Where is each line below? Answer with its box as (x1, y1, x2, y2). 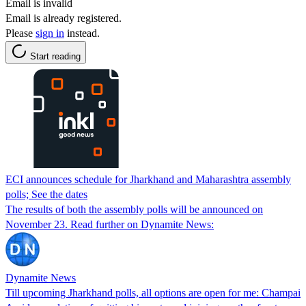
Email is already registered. (5, 12, 122, 24)
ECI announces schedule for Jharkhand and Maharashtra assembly (5, 173, 291, 185)
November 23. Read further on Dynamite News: (5, 218, 214, 230)
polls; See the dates (5, 188, 87, 200)
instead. (64, 27, 100, 39)
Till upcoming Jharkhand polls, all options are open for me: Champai (5, 286, 301, 298)
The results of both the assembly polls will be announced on (5, 203, 263, 215)
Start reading (30, 51, 81, 61)
